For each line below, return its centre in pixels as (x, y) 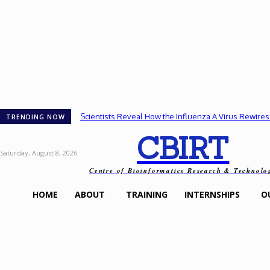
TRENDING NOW (36, 117)
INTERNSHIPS (212, 194)
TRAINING (147, 194)
